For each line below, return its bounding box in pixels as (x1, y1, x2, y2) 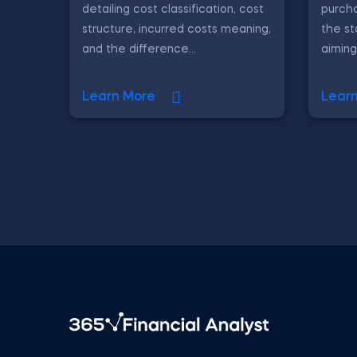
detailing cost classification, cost (82, 3, 264, 15)
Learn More (82, 91, 155, 104)
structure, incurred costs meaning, (82, 23, 271, 35)
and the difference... (82, 43, 196, 55)
